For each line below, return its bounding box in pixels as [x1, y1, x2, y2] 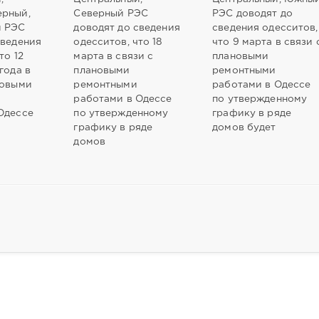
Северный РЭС [73, 9, 148, 18]
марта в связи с [73, 51, 154, 61]
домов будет [212, 122, 276, 132]
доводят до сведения [73, 23, 180, 32]
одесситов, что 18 [73, 37, 163, 46]
